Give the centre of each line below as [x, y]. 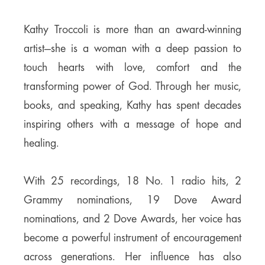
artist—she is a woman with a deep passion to [132, 49]
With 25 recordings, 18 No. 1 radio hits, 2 [132, 181]
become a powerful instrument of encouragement [132, 238]
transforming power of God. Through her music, [132, 87]
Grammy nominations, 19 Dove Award [132, 200]
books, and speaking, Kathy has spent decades [132, 106]
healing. [41, 143]
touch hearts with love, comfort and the [132, 68]
